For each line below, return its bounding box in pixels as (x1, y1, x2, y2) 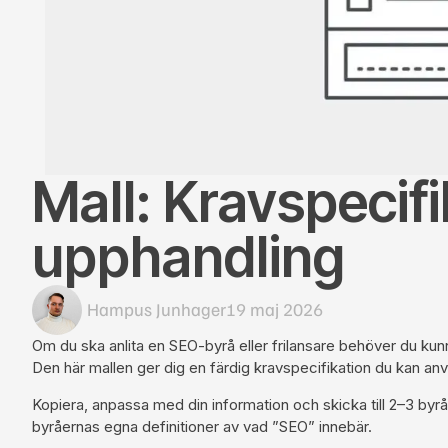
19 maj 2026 (226, 298, 323, 321)
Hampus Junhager (87, 298, 226, 321)
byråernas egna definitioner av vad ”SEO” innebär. (32, 416, 372, 436)
